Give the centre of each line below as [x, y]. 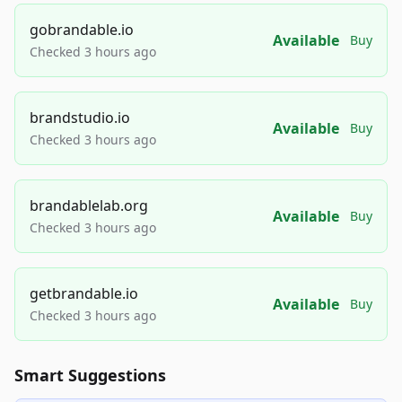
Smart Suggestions [90, 375]
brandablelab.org [89, 205]
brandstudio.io [80, 118]
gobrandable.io [82, 30]
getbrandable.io [84, 293]
